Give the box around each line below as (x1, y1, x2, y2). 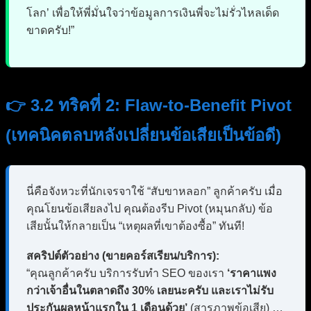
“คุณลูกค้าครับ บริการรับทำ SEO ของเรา (26, 267, 227, 279)
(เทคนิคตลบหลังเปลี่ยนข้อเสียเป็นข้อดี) (6, 125, 281, 144)
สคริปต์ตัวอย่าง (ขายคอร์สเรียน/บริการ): (26, 249, 219, 262)
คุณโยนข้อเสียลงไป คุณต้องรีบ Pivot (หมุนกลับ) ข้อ (26, 202, 273, 215)
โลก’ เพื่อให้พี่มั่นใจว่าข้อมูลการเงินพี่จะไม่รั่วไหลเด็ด (26, 6, 279, 19)
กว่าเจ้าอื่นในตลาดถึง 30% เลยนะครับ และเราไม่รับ (26, 284, 274, 296)
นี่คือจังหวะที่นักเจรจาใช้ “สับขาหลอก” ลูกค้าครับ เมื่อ (26, 185, 283, 197)
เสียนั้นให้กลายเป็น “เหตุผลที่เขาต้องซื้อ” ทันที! (26, 219, 244, 232)
